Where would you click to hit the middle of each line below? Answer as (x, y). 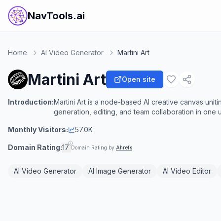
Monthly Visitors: (38, 129)
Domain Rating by (93, 147)
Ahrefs (124, 147)
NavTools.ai (56, 16)
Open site (139, 79)
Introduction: (31, 102)
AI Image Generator (120, 171)
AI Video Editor (187, 171)
